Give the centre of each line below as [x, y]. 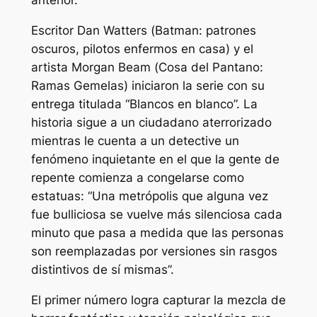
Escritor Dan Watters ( [93, 31]
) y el [239, 49]
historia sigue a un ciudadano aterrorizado [151, 123]
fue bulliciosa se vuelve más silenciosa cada [156, 215]
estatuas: [59, 196]
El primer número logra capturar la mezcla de [158, 300]
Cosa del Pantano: [211, 68]
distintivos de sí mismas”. [102, 270]
